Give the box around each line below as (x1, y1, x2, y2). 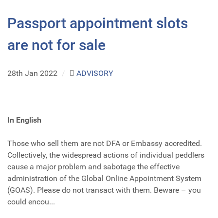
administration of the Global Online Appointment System (7, 173, 201, 183)
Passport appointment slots (7, 14, 188, 32)
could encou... (7, 197, 55, 206)
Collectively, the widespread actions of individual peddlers (7, 150, 204, 160)
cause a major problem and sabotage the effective (7, 162, 180, 171)
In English (7, 115, 41, 125)
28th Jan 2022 (7, 68, 59, 78)
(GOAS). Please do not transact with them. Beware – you (7, 185, 201, 195)
